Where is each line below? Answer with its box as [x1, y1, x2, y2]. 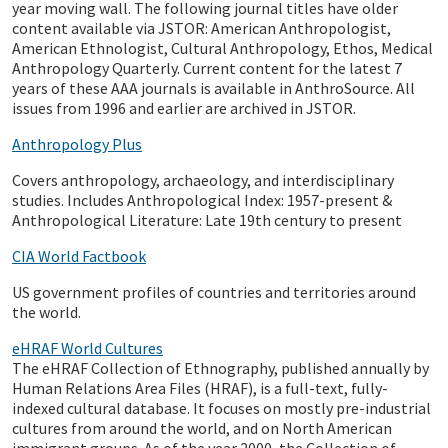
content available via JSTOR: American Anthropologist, [12, 18, 391, 38]
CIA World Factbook [12, 246, 146, 266]
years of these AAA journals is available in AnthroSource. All [12, 78, 415, 98]
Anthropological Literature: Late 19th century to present [12, 210, 402, 230]
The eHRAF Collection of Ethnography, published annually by [12, 358, 429, 378]
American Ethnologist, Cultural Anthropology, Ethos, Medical [12, 38, 433, 58]
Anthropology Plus [12, 134, 142, 154]
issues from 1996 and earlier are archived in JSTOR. [12, 98, 356, 118]
